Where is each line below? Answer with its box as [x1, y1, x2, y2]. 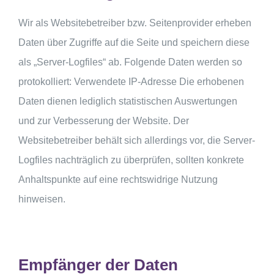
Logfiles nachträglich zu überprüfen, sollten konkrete [18, 155, 244, 166]
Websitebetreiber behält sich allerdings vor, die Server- [18, 135, 255, 146]
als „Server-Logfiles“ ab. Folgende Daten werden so [18, 57, 242, 68]
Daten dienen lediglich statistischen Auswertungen [18, 96, 237, 107]
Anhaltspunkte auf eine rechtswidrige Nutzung [18, 174, 218, 185]
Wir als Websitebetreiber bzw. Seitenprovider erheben [18, 18, 251, 29]
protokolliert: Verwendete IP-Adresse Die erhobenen [18, 76, 244, 87]
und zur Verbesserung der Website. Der [18, 116, 189, 127]
